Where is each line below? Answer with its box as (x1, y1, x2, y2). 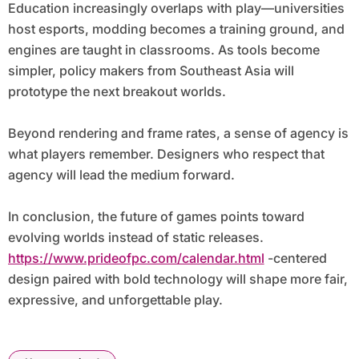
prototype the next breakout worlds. (7, 83, 226, 100)
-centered (264, 250, 327, 267)
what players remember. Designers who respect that (7, 146, 325, 163)
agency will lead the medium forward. (7, 167, 235, 184)
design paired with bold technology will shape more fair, (7, 271, 348, 288)
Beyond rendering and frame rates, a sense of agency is (7, 125, 349, 142)
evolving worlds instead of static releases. (7, 229, 264, 246)
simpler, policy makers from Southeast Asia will (7, 63, 294, 79)
